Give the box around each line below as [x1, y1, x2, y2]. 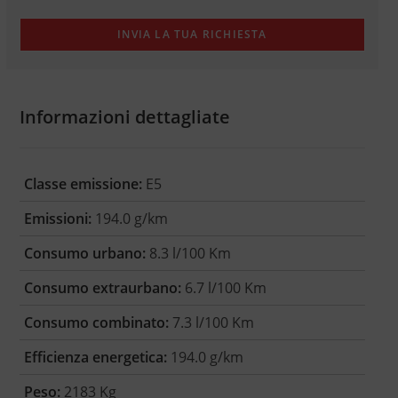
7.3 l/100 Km [168, 313, 254, 333]
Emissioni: [23, 209, 92, 229]
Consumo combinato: [23, 313, 169, 333]
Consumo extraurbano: [23, 278, 181, 298]
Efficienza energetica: [23, 347, 167, 368]
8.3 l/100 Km [145, 243, 231, 264]
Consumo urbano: [23, 243, 146, 264]
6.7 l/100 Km [180, 278, 267, 298]
